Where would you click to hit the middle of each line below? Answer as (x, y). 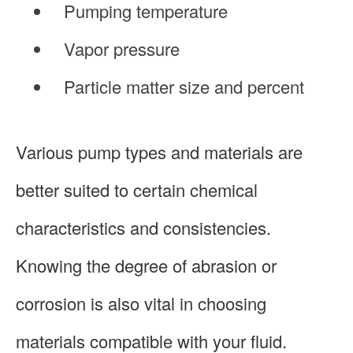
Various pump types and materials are (159, 151)
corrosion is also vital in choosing (141, 303)
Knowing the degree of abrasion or (146, 265)
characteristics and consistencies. (143, 227)
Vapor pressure (122, 48)
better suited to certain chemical (137, 189)
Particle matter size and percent (184, 86)
